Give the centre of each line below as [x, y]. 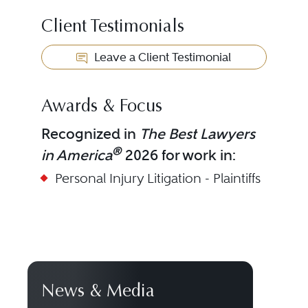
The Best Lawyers [197, 134]
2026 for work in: [178, 155]
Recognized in [90, 134]
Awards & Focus [101, 107]
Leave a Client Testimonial [162, 57]
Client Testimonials [112, 27]
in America [76, 155]
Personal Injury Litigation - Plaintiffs [157, 178]
